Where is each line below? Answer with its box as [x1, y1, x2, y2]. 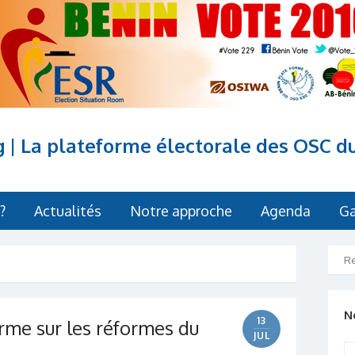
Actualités [34, 202, 101, 219]
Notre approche [130, 202, 232, 219]
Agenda [261, 202, 311, 219]
